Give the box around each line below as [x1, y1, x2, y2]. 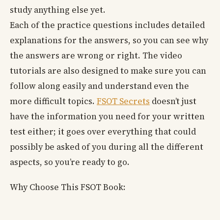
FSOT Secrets [97, 95, 150, 108]
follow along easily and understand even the [10, 80, 189, 92]
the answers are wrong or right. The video [10, 50, 182, 62]
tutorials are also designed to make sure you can [10, 65, 206, 77]
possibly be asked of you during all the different [10, 141, 203, 153]
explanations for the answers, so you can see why [10, 34, 208, 47]
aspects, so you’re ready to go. [10, 156, 130, 168]
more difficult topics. [10, 95, 97, 108]
